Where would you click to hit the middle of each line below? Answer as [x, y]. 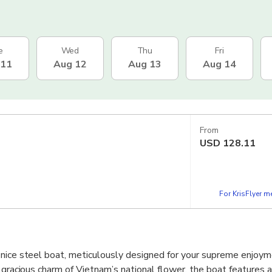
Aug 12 [70, 65]
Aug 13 [145, 65]
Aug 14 [219, 65]
